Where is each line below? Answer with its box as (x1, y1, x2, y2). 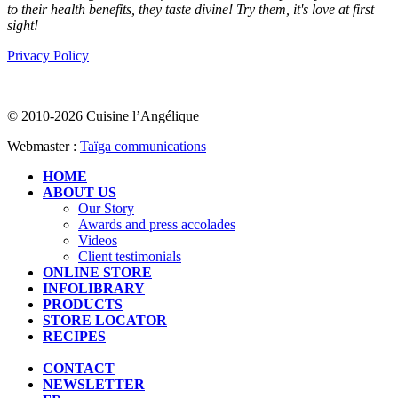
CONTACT (43, 360, 115, 376)
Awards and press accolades (78, 216, 235, 232)
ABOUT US (43, 184, 116, 200)
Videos (78, 232, 117, 248)
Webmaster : (7, 138, 80, 154)
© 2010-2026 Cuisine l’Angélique (7, 107, 199, 123)
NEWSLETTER (43, 376, 145, 392)
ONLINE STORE (43, 264, 152, 280)
